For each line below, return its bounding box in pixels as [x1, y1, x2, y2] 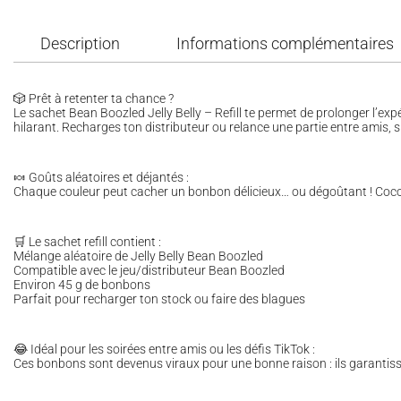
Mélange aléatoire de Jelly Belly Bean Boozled [13, 249, 263, 263]
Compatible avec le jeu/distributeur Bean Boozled [13, 263, 285, 277]
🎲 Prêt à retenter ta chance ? [13, 91, 174, 106]
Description [40, 34, 120, 53]
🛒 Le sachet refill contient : [13, 235, 161, 249]
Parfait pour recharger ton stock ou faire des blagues [13, 292, 305, 306]
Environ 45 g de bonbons [13, 277, 150, 292]
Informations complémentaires [176, 34, 394, 53]
